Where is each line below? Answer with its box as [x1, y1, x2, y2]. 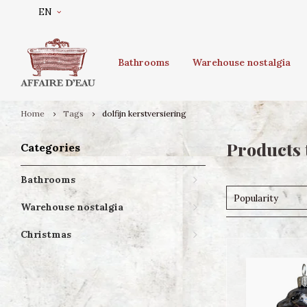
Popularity [234, 193, 278, 204]
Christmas [21, 228, 71, 241]
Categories [21, 140, 80, 154]
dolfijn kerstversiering [102, 108, 186, 119]
